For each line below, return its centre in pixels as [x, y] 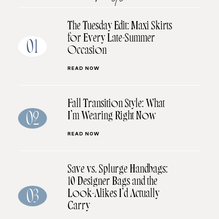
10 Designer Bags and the [112, 183]
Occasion [87, 52]
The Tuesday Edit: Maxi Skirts [120, 27]
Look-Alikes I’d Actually [113, 195]
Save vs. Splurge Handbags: [117, 170]
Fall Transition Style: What [116, 105]
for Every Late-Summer [111, 39]
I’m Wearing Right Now [111, 117]
